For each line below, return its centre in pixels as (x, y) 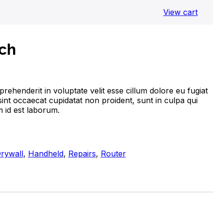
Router (113, 154)
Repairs (82, 154)
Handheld (46, 154)
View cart (180, 12)
